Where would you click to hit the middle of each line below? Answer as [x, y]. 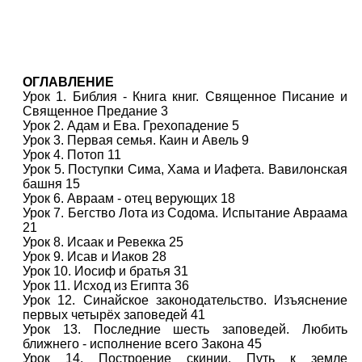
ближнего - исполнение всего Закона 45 [142, 344]
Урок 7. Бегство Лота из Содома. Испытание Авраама [185, 213]
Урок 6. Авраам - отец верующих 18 [129, 198]
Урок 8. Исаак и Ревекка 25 [103, 242]
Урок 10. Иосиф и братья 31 [105, 271]
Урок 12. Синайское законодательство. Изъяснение [185, 300]
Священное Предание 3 [95, 111]
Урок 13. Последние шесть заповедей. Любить [185, 329]
